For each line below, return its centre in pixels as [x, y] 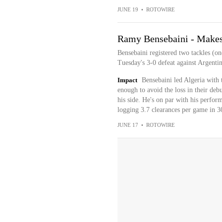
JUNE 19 [128, 9]
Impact [127, 80]
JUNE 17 [128, 125]
